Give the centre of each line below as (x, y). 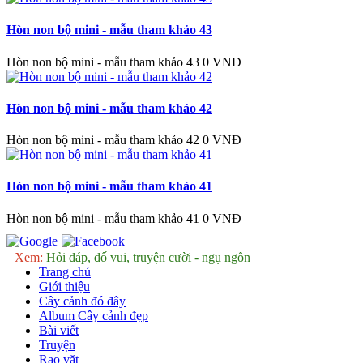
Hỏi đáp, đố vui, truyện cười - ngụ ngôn (147, 257)
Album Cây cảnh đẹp (94, 315)
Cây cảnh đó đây (82, 301)
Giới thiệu (64, 286)
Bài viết (59, 330)
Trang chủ (65, 271)
